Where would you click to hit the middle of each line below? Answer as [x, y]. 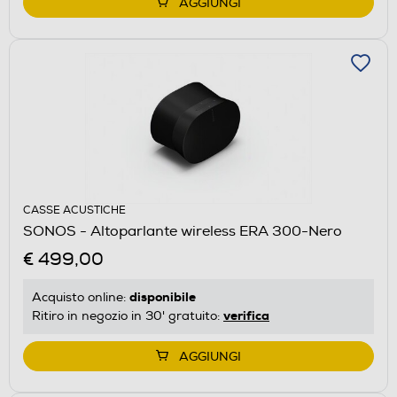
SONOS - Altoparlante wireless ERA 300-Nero [183, 231]
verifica [246, 315]
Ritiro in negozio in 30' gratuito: [128, 315]
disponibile [163, 296]
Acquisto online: [81, 297]
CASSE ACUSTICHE [74, 210]
